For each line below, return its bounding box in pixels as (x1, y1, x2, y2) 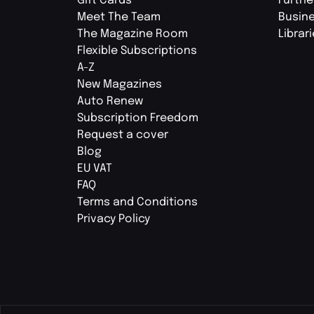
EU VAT (77, 163, 112, 175)
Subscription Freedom (77, 112, 198, 125)
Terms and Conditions (77, 196, 198, 209)
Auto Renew (77, 95, 143, 108)
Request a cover (77, 129, 168, 142)
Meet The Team (77, 11, 161, 24)
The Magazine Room (77, 28, 188, 41)
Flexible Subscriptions (77, 45, 197, 57)
